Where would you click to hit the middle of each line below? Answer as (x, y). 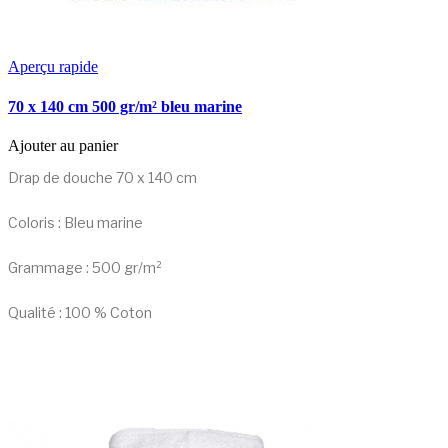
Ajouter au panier (63, 145)
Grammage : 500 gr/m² (85, 267)
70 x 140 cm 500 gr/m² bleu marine (125, 106)
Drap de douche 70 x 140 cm (102, 177)
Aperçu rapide (53, 67)
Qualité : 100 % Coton (80, 312)
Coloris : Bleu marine (75, 222)
